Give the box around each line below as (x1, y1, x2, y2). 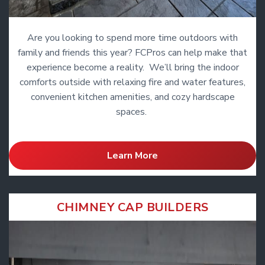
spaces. (116, 105, 149, 118)
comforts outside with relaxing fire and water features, (20, 75, 245, 89)
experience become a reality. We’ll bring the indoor (26, 60, 239, 74)
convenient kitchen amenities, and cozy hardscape (30, 90, 235, 104)
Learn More (107, 149, 158, 163)
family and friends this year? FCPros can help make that (18, 46, 247, 59)
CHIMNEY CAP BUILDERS (56, 199, 209, 216)
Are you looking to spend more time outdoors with (27, 31, 238, 44)
